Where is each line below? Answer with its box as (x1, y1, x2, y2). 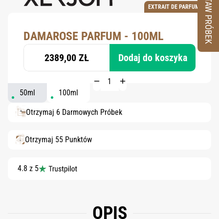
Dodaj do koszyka (118, 52, 187, 64)
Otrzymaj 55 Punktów (25, 135, 92, 144)
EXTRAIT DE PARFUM (148, 3, 199, 10)
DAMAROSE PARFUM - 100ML (23, 29, 163, 43)
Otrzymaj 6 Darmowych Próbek (26, 108, 122, 117)
